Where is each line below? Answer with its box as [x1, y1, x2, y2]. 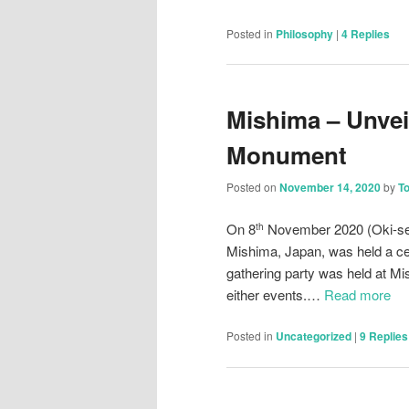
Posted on [226, 179, 279, 195]
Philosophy [276, 25, 333, 42]
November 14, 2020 [279, 179, 381, 196]
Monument [226, 137, 347, 172]
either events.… [226, 284, 324, 304]
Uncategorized [276, 328, 351, 345]
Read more [324, 284, 391, 304]
